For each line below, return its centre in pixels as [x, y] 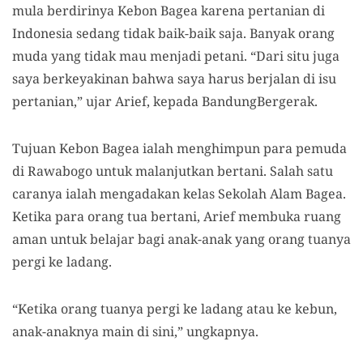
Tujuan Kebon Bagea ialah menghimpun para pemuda [179, 148]
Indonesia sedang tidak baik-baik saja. [131, 33]
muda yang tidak [66, 56]
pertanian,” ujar [62, 101]
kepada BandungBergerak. [237, 101]
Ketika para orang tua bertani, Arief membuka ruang [177, 216]
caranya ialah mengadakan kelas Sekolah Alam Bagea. [179, 193]
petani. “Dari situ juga [272, 56]
